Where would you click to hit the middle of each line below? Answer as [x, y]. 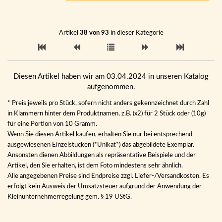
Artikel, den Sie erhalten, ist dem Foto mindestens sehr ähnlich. [95, 166]
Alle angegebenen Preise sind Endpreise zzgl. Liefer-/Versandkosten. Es [108, 176]
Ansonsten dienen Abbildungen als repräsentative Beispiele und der [102, 155]
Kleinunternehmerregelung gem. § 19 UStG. [70, 197]
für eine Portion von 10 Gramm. [52, 124]
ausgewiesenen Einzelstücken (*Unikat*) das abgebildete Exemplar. [101, 145]
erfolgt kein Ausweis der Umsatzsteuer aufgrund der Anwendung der [105, 186]
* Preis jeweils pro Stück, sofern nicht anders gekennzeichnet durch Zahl [108, 103]
